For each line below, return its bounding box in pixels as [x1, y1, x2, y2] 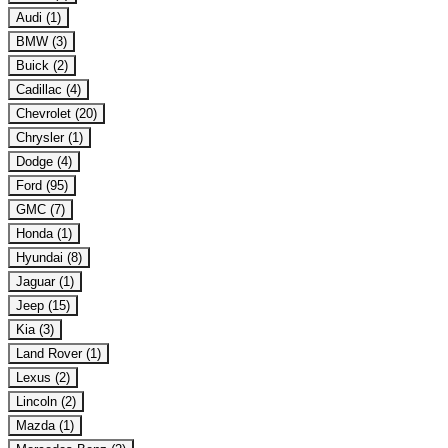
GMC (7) [16, 201, 65, 217]
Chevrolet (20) [16, 105, 97, 121]
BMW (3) [16, 33, 67, 49]
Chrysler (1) [16, 129, 83, 145]
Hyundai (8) [16, 249, 82, 265]
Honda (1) [16, 225, 72, 241]
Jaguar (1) [16, 273, 74, 289]
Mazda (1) [16, 417, 74, 433]
